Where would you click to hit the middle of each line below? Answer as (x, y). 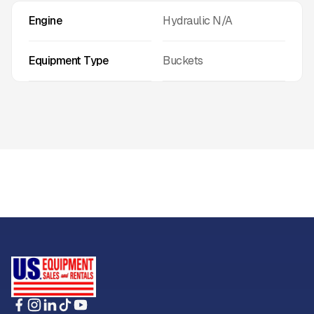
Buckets (183, 61)
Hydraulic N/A (198, 21)
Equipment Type (68, 61)
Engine (45, 21)
